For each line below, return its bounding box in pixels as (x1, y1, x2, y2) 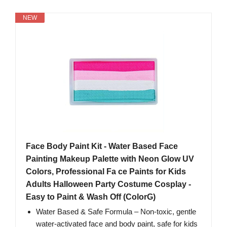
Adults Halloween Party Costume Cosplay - (26, 180, 191, 189)
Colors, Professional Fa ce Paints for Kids (26, 167, 186, 176)
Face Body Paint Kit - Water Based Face (26, 142, 178, 151)
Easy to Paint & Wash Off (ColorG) (26, 193, 156, 202)
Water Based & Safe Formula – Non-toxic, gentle (36, 207, 196, 216)
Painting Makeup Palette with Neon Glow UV (26, 155, 194, 164)
